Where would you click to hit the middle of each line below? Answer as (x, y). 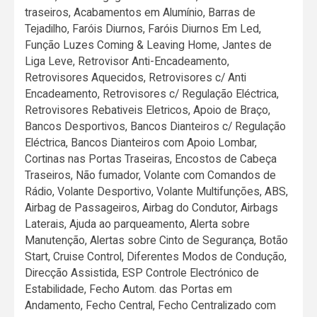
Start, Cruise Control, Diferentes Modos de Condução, (156, 257)
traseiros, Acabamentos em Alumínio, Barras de (140, 13)
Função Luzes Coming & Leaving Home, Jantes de (149, 45)
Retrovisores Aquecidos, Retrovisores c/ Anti (136, 78)
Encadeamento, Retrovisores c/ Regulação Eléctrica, (152, 94)
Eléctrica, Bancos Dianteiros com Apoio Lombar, (141, 143)
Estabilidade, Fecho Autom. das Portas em (129, 289)
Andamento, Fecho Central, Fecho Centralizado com (151, 306)
